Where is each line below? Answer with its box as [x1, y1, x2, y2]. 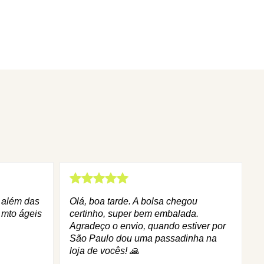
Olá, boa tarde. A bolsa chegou [70, 196, 197, 206]
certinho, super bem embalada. [70, 208, 199, 219]
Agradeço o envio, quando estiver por [70, 220, 226, 231]
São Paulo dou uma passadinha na [70, 233, 217, 243]
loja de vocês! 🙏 [70, 245, 139, 256]
